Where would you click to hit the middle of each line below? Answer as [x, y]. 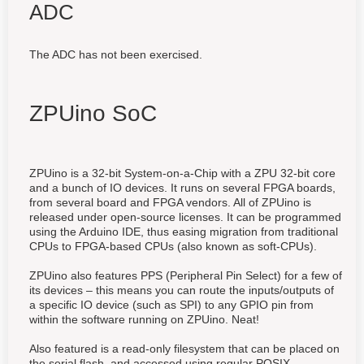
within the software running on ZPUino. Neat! [144, 319]
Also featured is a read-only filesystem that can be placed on [184, 348]
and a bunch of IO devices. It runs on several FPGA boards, [182, 187]
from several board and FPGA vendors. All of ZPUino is [170, 202]
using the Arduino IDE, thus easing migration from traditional [184, 231]
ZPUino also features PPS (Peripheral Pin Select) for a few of [186, 275]
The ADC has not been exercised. [116, 54]
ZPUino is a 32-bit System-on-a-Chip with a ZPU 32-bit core [182, 173]
